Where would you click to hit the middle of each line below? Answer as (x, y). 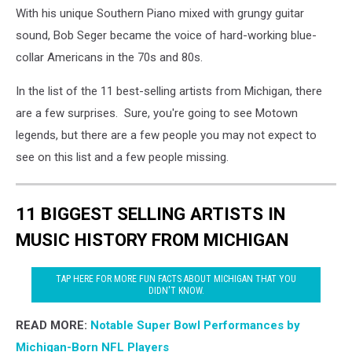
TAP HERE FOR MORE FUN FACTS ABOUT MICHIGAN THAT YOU (176, 279)
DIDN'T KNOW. (176, 290)
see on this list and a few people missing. (122, 157)
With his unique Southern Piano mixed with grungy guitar (160, 13)
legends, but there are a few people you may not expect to (166, 135)
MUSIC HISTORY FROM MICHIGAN (152, 239)
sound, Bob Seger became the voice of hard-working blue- (166, 35)
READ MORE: (53, 326)
